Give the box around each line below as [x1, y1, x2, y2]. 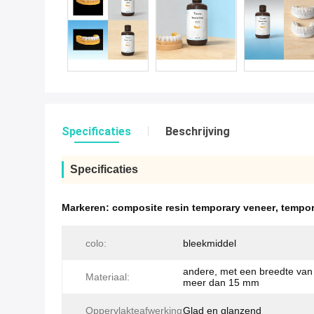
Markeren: [62, 202, 112, 213]
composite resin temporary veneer [112, 202, 275, 213]
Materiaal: [86, 271, 130, 282]
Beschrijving [165, 125, 230, 138]
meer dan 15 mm [183, 277, 259, 288]
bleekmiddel [183, 238, 236, 249]
